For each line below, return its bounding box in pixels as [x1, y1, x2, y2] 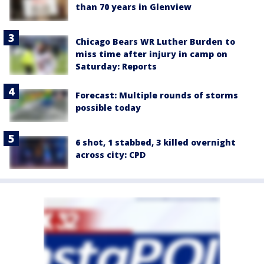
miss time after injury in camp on [75, 48, 227, 60]
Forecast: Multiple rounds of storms [75, 90, 238, 101]
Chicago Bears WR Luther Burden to [75, 36, 235, 48]
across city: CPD [75, 149, 146, 161]
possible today [75, 102, 141, 114]
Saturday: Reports [75, 61, 157, 72]
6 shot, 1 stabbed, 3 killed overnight [75, 137, 236, 148]
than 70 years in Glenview [75, 1, 192, 13]
